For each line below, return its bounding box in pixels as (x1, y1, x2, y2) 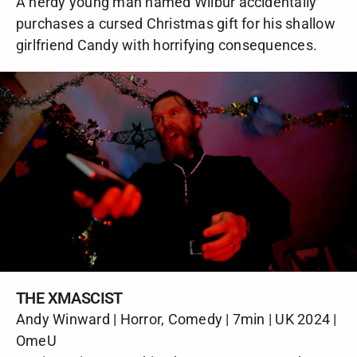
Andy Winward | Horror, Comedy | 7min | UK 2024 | (16, 311, 337, 328)
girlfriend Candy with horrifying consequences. (16, 36, 318, 53)
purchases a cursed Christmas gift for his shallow (16, 14, 335, 32)
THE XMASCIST (16, 288, 123, 308)
